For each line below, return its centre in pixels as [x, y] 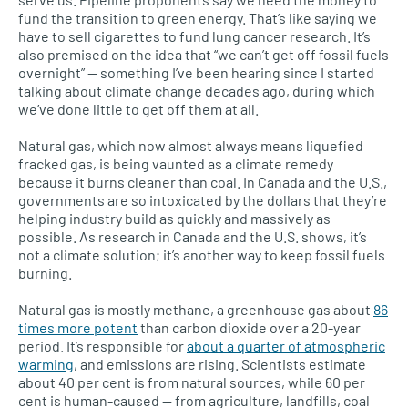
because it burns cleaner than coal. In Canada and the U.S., [203, 182]
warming [46, 364]
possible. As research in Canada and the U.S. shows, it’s [193, 237]
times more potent [78, 328]
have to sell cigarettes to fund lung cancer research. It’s [194, 36]
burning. [45, 273]
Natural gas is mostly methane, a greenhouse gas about [196, 310]
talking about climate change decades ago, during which [197, 91]
